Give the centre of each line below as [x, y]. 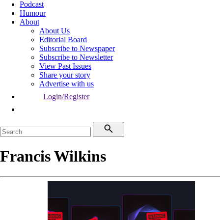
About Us [55, 31]
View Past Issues [65, 66]
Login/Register [66, 96]
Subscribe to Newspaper [77, 48]
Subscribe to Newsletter [76, 57]
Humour [33, 13]
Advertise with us [67, 84]
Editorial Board [63, 40]
